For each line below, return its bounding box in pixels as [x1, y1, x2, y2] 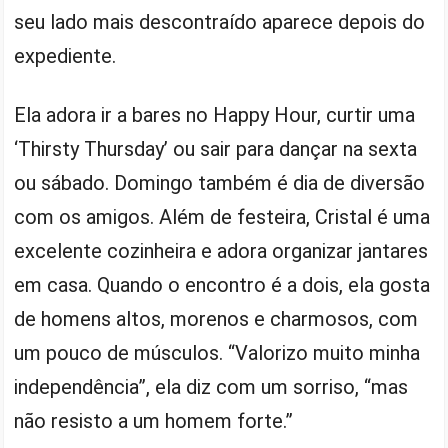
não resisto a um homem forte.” [14, 409, 294, 433]
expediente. [14, 44, 117, 68]
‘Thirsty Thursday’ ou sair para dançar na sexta [14, 137, 418, 161]
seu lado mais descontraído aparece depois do [14, 10, 426, 34]
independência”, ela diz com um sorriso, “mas [14, 375, 409, 399]
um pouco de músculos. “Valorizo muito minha [14, 341, 421, 365]
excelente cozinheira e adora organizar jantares [14, 239, 429, 263]
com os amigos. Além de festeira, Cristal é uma [14, 205, 431, 229]
